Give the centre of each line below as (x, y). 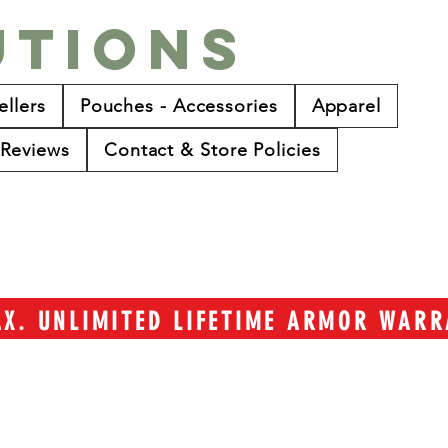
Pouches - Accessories (178, 106)
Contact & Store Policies (212, 150)
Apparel (346, 106)
